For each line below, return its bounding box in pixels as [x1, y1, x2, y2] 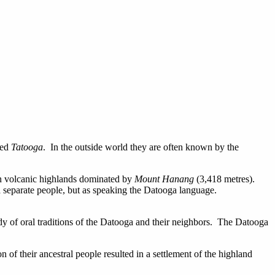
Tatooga [11, 142, 43, 152]
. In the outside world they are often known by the [43, 142, 239, 152]
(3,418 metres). [194, 174, 255, 184]
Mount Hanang [134, 174, 194, 184]
